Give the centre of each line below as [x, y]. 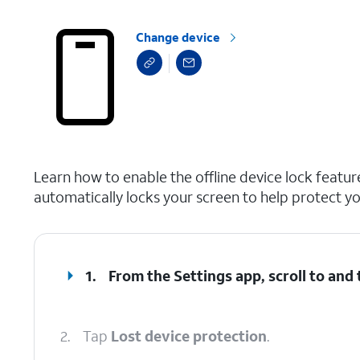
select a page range [85, 162]
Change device [178, 37]
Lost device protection [189, 336]
